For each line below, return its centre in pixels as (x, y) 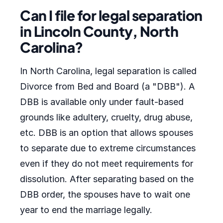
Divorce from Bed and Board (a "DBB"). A (107, 86)
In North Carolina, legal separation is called (108, 71)
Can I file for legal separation (111, 15)
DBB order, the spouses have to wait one (105, 194)
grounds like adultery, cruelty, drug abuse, (106, 117)
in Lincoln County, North (99, 31)
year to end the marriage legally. (86, 210)
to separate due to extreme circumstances (108, 148)
